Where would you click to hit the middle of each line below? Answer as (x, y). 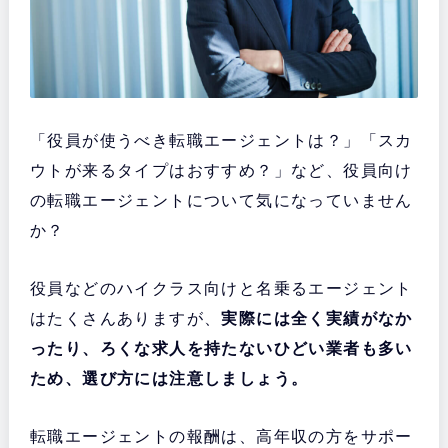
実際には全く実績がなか (317, 318)
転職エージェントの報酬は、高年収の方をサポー (221, 436)
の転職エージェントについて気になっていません (221, 200)
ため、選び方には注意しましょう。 (169, 378)
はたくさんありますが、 (125, 318)
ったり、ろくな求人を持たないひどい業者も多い (221, 348)
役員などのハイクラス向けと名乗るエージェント (221, 288)
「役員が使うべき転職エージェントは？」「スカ (221, 140)
